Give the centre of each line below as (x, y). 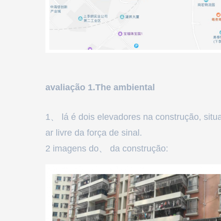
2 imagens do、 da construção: (107, 148)
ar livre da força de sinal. (94, 133)
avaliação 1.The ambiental (100, 87)
